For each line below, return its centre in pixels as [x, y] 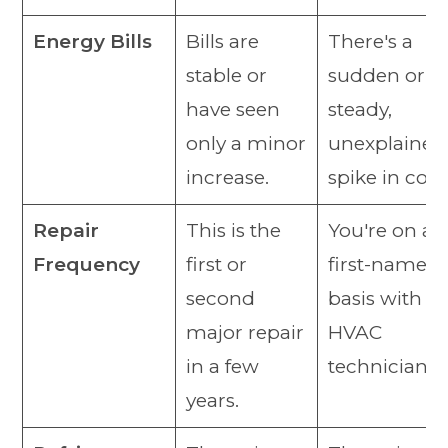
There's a [370, 41]
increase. [227, 177]
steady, [359, 109]
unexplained [386, 143]
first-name [377, 264]
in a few [222, 366]
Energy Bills [92, 41]
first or [216, 264]
